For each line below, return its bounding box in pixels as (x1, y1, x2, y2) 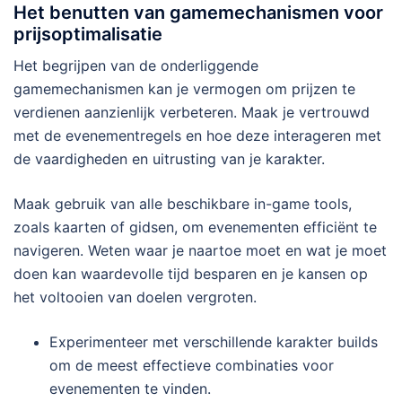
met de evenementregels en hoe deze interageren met (13, 126, 381, 144)
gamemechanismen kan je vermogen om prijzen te (13, 79, 355, 98)
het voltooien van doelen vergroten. (13, 287, 257, 306)
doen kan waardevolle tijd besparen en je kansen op (13, 264, 368, 283)
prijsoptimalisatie (13, 22, 162, 45)
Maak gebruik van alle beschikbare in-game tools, (13, 194, 352, 213)
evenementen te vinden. (49, 379, 211, 398)
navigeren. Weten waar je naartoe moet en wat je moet (13, 240, 387, 259)
